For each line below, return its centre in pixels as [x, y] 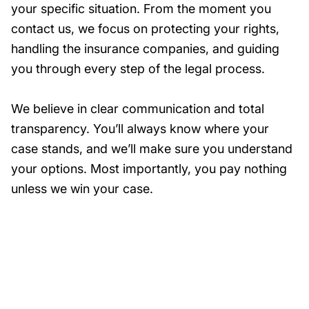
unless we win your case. [82, 189]
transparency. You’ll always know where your [140, 129]
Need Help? [65, 225]
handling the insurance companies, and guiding [145, 49]
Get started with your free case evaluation [122, 258]
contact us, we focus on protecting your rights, [145, 29]
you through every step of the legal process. [138, 69]
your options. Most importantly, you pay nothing [149, 169]
